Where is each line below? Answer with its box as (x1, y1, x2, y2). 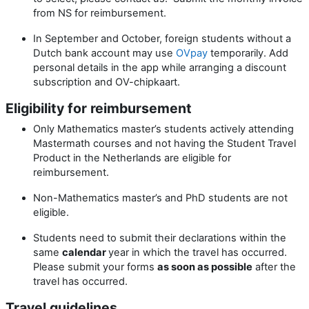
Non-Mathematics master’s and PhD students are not (33, 192, 288, 204)
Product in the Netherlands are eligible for (33, 152, 231, 164)
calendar (62, 246, 108, 259)
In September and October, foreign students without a (33, 32, 291, 45)
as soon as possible (157, 261, 252, 273)
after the (252, 261, 296, 273)
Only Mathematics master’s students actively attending (33, 123, 294, 135)
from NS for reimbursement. (33, 7, 169, 19)
